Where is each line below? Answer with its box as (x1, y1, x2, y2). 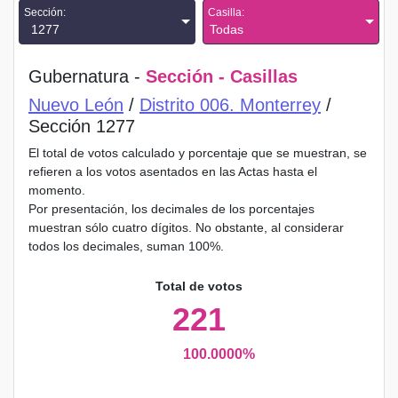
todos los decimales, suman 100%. (28, 239, 224, 253)
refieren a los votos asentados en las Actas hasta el (28, 164, 317, 179)
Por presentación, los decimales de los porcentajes (28, 202, 314, 216)
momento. (28, 183, 85, 197)
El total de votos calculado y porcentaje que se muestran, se (28, 146, 367, 160)
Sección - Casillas (146, 67, 298, 86)
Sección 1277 (28, 116, 135, 136)
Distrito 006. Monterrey (139, 95, 321, 115)
